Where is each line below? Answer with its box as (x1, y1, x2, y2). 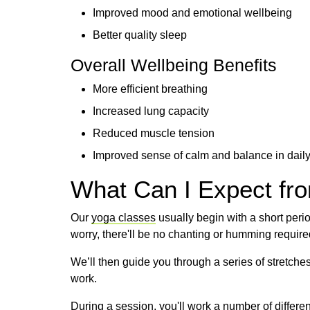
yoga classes (91, 211, 156, 224)
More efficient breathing (93, 82, 208, 95)
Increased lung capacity (93, 104, 209, 117)
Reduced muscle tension (93, 127, 215, 139)
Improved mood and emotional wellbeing (93, 6, 292, 19)
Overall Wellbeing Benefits (71, 55, 277, 75)
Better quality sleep (93, 28, 187, 41)
